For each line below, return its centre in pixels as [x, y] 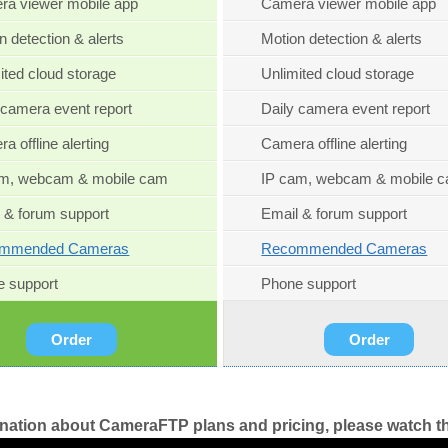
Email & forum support [334, 214]
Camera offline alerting [334, 144]
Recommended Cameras [344, 249]
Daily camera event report [346, 109]
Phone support [309, 284]
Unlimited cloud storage [338, 74]
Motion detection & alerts [342, 39]
